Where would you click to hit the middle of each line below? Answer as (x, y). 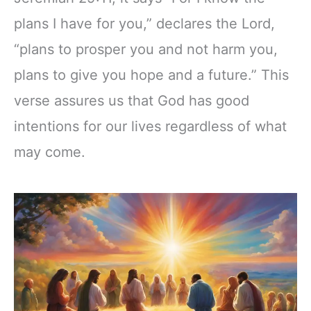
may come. (50, 152)
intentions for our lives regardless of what (150, 126)
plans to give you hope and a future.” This (151, 75)
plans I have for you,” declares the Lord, (144, 23)
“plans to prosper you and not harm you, (146, 49)
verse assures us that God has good (132, 100)
